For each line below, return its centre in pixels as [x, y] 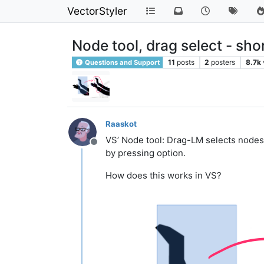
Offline [108, 148]
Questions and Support [122, 62]
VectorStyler [97, 11]
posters [223, 62]
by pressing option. [146, 153]
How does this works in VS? [164, 176]
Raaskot [121, 123]
